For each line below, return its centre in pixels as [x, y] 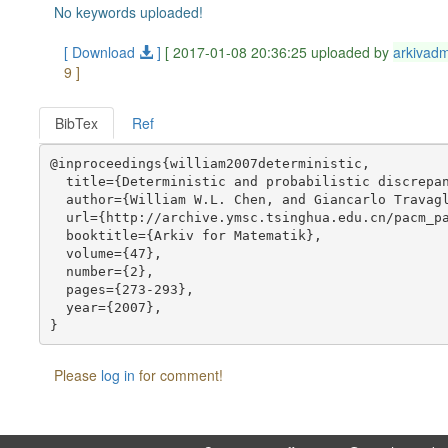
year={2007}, [105, 307]
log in [118, 375]
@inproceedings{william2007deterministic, [209, 163]
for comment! [179, 375]
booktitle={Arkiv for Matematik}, [185, 235]
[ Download [102, 52]
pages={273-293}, [121, 289]
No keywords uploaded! [129, 12]
